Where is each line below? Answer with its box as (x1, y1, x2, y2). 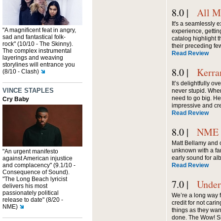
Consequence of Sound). (2, 169, 70, 176)
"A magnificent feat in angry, (2, 27, 76, 34)
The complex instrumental (2, 47, 72, 54)
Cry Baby (2, 96, 29, 103)
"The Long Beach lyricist (2, 176, 67, 183)
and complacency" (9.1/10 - (2, 162, 75, 169)
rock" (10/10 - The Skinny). (2, 40, 73, 47)
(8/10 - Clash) (2, 68, 39, 75)
